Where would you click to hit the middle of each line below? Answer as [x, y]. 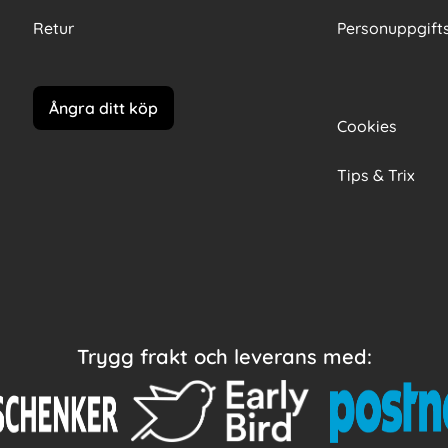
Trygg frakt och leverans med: [224, 357]
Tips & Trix [375, 175]
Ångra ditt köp [104, 107]
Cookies [366, 126]
